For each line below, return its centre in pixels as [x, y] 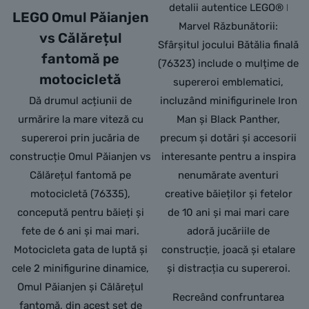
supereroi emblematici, [229, 82]
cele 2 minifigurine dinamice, [81, 269]
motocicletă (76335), [81, 194]
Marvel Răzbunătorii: [229, 27]
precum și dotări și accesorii [229, 138]
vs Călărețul [80, 38]
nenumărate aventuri [229, 176]
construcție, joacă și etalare [229, 250]
